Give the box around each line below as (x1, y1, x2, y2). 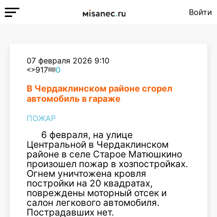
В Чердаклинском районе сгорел (27, 83, 172, 93)
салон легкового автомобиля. (27, 197, 159, 208)
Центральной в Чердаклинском (27, 139, 169, 150)
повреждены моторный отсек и (27, 187, 167, 199)
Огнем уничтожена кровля (27, 168, 146, 179)
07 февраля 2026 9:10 (27, 56, 109, 65)
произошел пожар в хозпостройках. (27, 158, 188, 170)
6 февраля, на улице (41, 129, 133, 140)
